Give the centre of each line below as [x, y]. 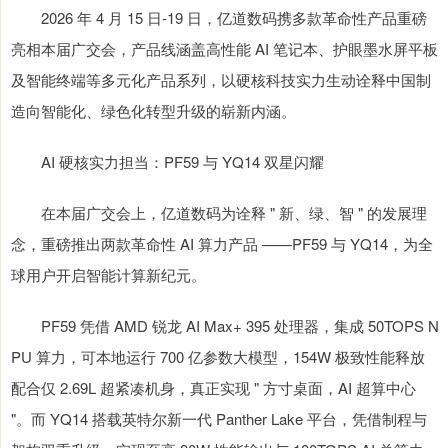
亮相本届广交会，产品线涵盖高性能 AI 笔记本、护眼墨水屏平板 [224, 48]
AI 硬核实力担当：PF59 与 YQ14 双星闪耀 [167, 161]
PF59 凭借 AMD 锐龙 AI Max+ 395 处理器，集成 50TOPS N [225, 325]
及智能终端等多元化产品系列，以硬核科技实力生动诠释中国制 [221, 79]
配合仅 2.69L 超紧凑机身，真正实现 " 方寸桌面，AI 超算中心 [213, 387]
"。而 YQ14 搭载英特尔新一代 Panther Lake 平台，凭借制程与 [219, 418]
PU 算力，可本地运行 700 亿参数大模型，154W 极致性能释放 [218, 356]
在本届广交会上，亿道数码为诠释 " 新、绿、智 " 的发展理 [219, 212]
